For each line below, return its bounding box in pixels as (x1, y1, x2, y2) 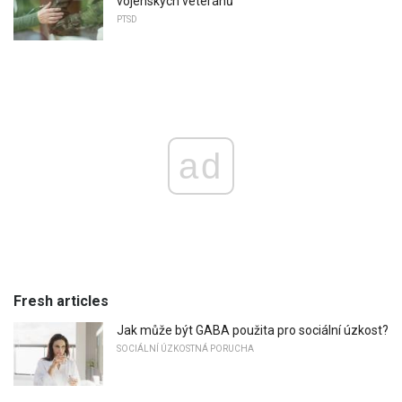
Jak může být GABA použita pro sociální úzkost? (117, 322, 389, 337)
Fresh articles (13, 292, 109, 310)
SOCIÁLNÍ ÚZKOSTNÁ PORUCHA (117, 343, 254, 354)
